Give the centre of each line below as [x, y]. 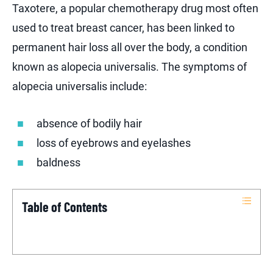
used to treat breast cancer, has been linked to [123, 27]
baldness [58, 162]
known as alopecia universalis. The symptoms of [129, 66]
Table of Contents [65, 206]
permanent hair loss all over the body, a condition [130, 47]
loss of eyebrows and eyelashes [114, 143]
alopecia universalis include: [80, 86]
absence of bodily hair [89, 123]
